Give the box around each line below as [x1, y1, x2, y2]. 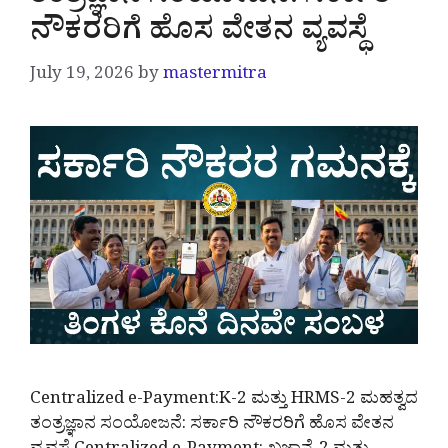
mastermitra [163, 62, 267, 90]
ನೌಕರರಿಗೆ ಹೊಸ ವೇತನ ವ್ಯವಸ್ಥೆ [30, 11, 368, 60]
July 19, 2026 [30, 62, 134, 90]
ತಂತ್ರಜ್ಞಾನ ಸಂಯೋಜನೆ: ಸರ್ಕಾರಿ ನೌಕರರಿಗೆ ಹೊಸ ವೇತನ [30, 413, 394, 441]
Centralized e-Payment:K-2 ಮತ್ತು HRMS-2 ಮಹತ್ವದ [30, 388, 418, 416]
